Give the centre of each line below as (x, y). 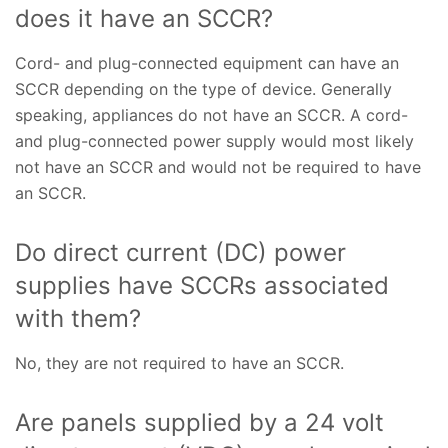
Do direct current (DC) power (180, 253)
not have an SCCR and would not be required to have (218, 167)
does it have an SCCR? (147, 19)
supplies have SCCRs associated (202, 286)
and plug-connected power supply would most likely (214, 141)
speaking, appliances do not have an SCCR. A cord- (211, 115)
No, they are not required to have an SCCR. (184, 363)
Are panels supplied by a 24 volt (199, 423)
